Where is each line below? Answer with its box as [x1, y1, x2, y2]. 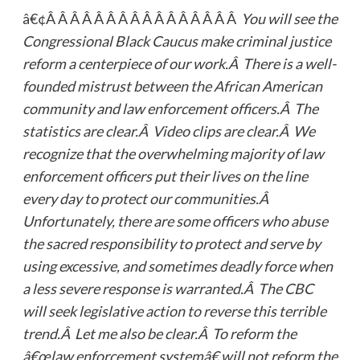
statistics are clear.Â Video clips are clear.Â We [22, 121, 315, 140]
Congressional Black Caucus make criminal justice [22, 31, 331, 50]
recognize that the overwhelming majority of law [22, 144, 324, 162]
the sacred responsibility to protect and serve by [22, 234, 321, 252]
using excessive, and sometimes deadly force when [22, 256, 333, 275]
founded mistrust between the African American [22, 76, 322, 95]
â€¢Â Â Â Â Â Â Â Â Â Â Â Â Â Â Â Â [22, 9, 241, 27]
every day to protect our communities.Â [22, 189, 271, 207]
